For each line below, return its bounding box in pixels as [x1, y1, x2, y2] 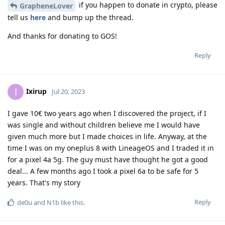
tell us [8, 12, 30, 22]
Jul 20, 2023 [52, 86, 85, 96]
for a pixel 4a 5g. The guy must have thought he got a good [8, 154, 208, 164]
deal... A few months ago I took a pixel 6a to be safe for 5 [8, 166, 198, 176]
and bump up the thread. [46, 12, 134, 22]
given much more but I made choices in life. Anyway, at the [8, 131, 207, 141]
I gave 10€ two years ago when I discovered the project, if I [8, 108, 206, 118]
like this [59, 197, 83, 207]
